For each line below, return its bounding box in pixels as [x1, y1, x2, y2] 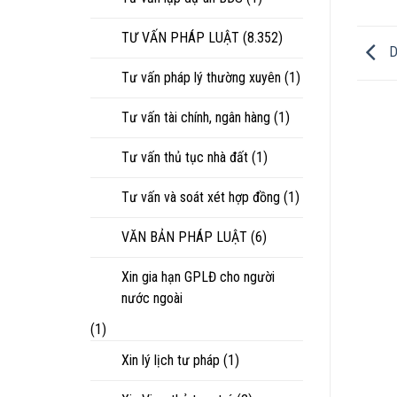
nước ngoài [121, 289, 183, 307]
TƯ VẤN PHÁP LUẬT [121, 28, 239, 46]
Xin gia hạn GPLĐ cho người [121, 268, 275, 285]
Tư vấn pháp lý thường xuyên [121, 68, 281, 86]
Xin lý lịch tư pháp [121, 351, 220, 369]
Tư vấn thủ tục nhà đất [121, 148, 248, 166]
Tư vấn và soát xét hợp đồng [121, 188, 280, 206]
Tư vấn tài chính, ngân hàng [121, 108, 270, 126]
